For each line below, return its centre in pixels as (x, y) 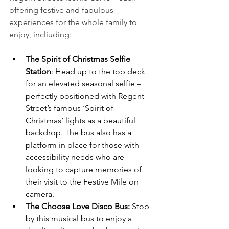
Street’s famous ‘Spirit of (71, 108)
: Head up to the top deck (99, 71)
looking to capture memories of (85, 169)
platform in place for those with (83, 145)
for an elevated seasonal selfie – (84, 83)
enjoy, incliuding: (40, 34)
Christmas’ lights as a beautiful (82, 120)
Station (38, 71)
